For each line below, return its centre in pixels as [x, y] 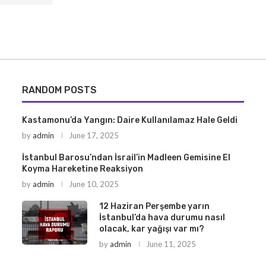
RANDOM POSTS [59, 90]
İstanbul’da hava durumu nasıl [162, 218]
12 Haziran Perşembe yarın [154, 207]
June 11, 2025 [171, 244]
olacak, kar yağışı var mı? [151, 229]
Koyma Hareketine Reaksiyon [82, 169]
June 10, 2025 [94, 184]
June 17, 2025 [94, 136]
